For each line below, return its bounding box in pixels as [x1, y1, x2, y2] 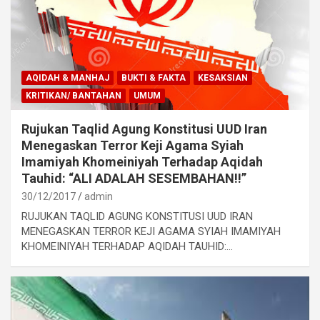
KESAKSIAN [198, 72, 248, 83]
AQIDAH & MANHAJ [26, 72, 109, 83]
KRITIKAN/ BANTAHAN [26, 90, 121, 101]
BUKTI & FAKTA [121, 72, 186, 83]
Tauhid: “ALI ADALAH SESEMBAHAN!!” [21, 170, 246, 186]
